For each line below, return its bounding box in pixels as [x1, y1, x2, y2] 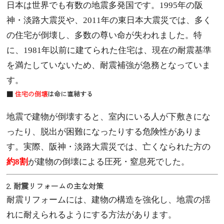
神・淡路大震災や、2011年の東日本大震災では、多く [6, 15, 211, 25]
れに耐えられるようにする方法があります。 [6, 210, 176, 220]
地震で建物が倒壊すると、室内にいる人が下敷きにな [6, 112, 210, 122]
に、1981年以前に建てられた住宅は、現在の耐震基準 [6, 45, 211, 55]
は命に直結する [47, 89, 93, 99]
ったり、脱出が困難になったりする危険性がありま [6, 127, 202, 137]
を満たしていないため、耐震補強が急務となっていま [6, 60, 210, 70]
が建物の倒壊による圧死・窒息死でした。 [27, 157, 189, 167]
